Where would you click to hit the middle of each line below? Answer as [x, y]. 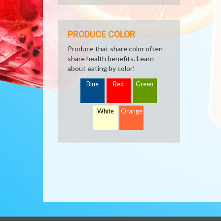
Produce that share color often [115, 49]
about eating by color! [101, 68]
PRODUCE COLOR [101, 34]
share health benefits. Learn [111, 58]
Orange [132, 111]
